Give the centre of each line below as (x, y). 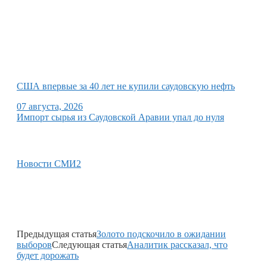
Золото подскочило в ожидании (161, 234)
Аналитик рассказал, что (177, 244)
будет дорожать (48, 255)
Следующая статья (89, 244)
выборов (34, 244)
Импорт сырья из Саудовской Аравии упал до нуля (120, 117)
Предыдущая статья (57, 234)
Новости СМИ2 (49, 163)
